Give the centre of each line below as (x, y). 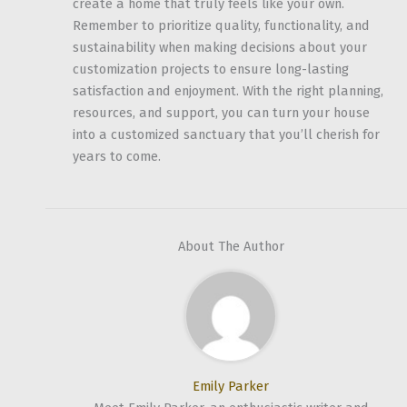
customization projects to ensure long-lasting (211, 69)
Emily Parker (231, 386)
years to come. (117, 157)
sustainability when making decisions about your (220, 48)
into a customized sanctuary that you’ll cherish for (226, 135)
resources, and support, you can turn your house (221, 113)
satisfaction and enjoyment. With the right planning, (228, 91)
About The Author (231, 247)
